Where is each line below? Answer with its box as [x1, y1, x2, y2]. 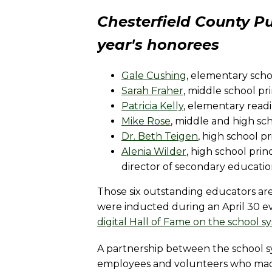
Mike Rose [121, 115, 171, 127]
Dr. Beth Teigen [121, 130, 198, 142]
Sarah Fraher [121, 84, 183, 97]
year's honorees [97, 35, 219, 53]
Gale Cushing [121, 69, 186, 81]
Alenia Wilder [121, 145, 186, 157]
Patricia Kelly [121, 100, 183, 112]
